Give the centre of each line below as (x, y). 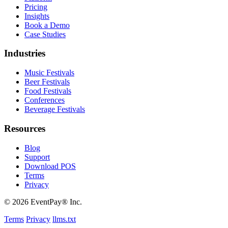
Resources (25, 128)
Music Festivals (49, 73)
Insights (37, 16)
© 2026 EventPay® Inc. (43, 202)
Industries (25, 53)
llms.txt (64, 219)
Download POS (50, 166)
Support (37, 157)
